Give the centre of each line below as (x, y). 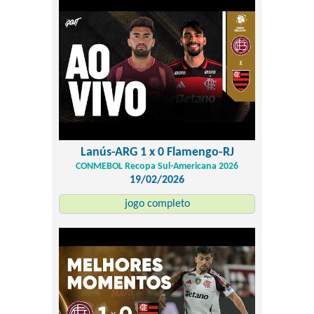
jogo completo (157, 204)
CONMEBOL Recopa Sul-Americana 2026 (157, 166)
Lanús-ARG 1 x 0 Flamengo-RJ (157, 152)
